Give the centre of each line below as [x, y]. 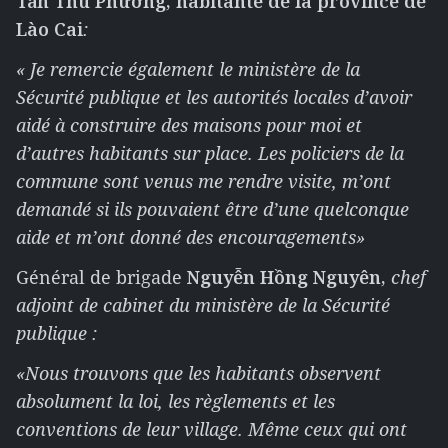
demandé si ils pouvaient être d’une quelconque [212, 209]
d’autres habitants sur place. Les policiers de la [210, 153]
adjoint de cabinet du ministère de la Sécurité [203, 305]
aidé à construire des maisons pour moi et [189, 125]
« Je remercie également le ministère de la [188, 69]
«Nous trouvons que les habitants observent [198, 373]
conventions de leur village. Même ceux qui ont [211, 429]
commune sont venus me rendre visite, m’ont [203, 181]
